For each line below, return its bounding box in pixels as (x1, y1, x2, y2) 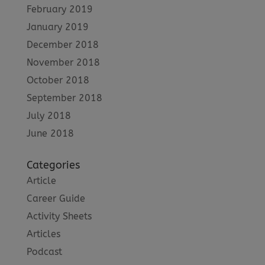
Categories (26, 158, 80, 172)
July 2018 (26, 109, 71, 121)
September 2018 (26, 92, 102, 104)
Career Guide (26, 192, 85, 204)
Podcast (26, 245, 62, 257)
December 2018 (26, 38, 99, 50)
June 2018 (26, 127, 74, 139)
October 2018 (26, 74, 89, 86)
